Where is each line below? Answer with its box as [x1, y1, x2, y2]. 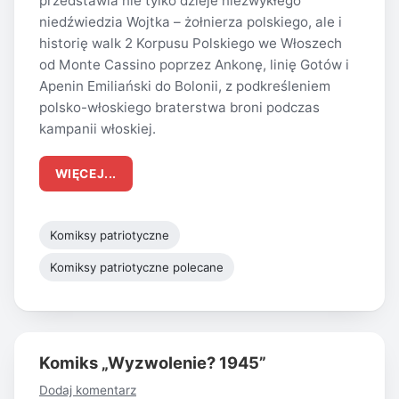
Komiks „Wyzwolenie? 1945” [39, 353, 266, 373]
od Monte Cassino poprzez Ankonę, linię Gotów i [39, 56, 349, 74]
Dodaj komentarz [39, 382, 136, 397]
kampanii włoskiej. [39, 120, 156, 138]
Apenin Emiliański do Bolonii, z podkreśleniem [39, 77, 330, 95]
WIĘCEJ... [54, 167, 117, 181]
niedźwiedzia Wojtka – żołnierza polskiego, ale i [39, 13, 342, 31]
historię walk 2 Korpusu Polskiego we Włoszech [39, 35, 342, 53]
